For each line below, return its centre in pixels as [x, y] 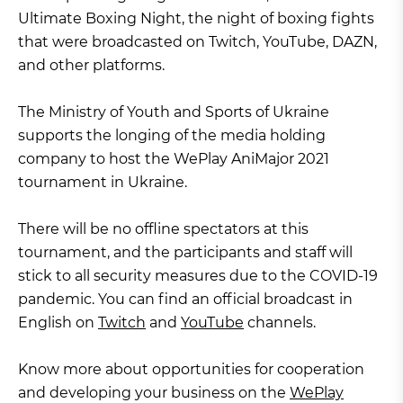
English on [58, 322]
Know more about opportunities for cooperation [191, 369]
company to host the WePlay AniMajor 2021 [174, 159]
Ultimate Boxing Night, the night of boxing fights [196, 18]
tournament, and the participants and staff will [185, 252]
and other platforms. [91, 65]
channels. [280, 322]
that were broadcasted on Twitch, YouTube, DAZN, [197, 42]
